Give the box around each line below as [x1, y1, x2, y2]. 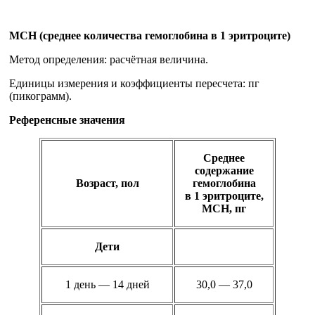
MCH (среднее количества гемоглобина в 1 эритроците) [9, 30, 290, 42]
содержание [194, 165, 254, 177]
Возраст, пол [75, 177, 139, 190]
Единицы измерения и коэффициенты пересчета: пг [9, 77, 259, 90]
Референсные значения [9, 114, 125, 127]
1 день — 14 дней [65, 278, 150, 291]
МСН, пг [202, 202, 246, 215]
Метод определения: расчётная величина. [9, 53, 208, 66]
